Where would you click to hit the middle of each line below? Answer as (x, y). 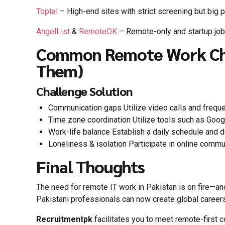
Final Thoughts (90, 166)
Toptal (47, 11)
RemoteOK (98, 31)
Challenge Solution (85, 91)
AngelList (53, 31)
